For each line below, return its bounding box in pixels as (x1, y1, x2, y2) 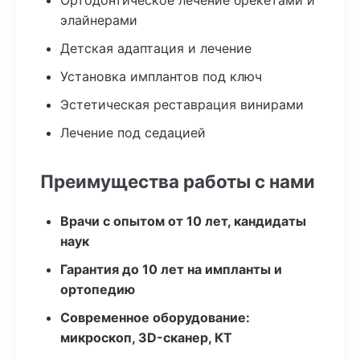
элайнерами (60, 12, 137, 28)
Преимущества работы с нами (40, 170, 315, 192)
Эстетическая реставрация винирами (60, 96, 304, 112)
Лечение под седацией (60, 125, 206, 141)
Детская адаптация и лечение (60, 40, 252, 56)
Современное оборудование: (60, 309, 250, 325)
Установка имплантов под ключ (60, 68, 262, 84)
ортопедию (60, 281, 135, 297)
